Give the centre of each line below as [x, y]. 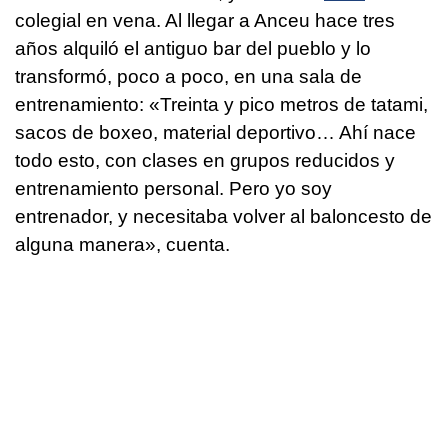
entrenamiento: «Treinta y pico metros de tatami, [221, 105]
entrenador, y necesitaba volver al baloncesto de [223, 217]
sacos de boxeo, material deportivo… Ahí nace [215, 133]
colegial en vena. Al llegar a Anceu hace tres [205, 21]
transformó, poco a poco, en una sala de [188, 77]
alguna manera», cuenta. [122, 245]
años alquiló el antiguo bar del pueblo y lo [193, 49]
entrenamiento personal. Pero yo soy [173, 189]
